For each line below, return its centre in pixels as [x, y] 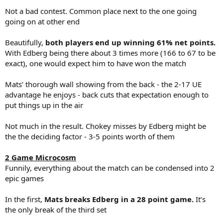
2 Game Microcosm [41, 157]
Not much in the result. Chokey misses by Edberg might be [106, 126]
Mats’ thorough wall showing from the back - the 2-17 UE [103, 84]
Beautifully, [25, 42]
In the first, [25, 199]
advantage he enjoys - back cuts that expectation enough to [107, 95]
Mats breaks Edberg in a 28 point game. [119, 199]
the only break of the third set [56, 210]
